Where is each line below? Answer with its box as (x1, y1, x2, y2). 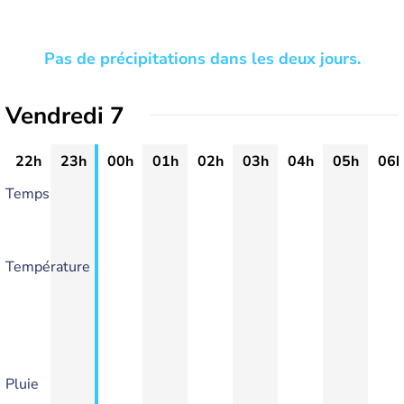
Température (5, 257, 90, 277)
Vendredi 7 (5, 100, 124, 132)
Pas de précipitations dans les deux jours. (43, 48, 361, 69)
